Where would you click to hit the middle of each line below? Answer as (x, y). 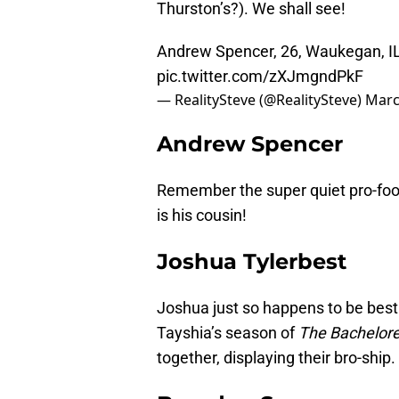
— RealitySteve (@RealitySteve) (261, 99)
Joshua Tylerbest (252, 261)
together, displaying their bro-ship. (276, 357)
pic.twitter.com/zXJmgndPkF (260, 76)
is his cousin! (202, 215)
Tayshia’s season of (228, 332)
